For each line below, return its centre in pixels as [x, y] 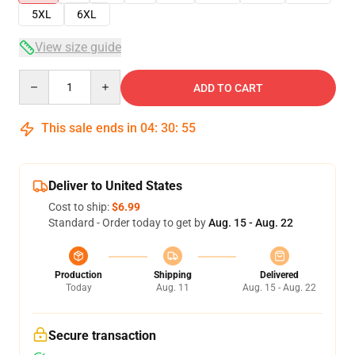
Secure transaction [102, 336]
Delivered [279, 275]
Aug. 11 [172, 288]
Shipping [172, 275]
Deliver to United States [115, 186]
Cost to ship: [80, 207]
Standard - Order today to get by [128, 223]
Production [78, 275]
